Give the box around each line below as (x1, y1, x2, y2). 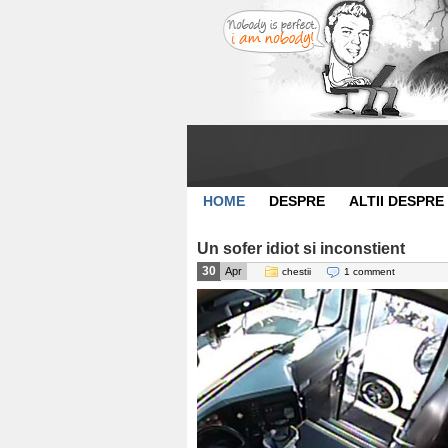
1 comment (344, 266, 395, 277)
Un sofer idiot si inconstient (197, 240, 405, 257)
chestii (282, 266, 311, 277)
